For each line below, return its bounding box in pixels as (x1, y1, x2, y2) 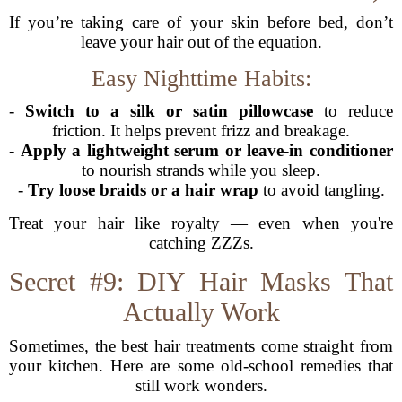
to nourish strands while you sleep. (82, 161, 320, 179)
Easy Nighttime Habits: (91, 66, 311, 92)
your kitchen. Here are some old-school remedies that (9, 356, 393, 375)
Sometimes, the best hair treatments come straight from (9, 336, 393, 355)
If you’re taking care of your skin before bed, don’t (9, 13, 393, 31)
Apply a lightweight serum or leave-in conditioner (20, 141, 394, 160)
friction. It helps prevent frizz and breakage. (52, 121, 350, 140)
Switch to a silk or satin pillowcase (25, 101, 313, 120)
